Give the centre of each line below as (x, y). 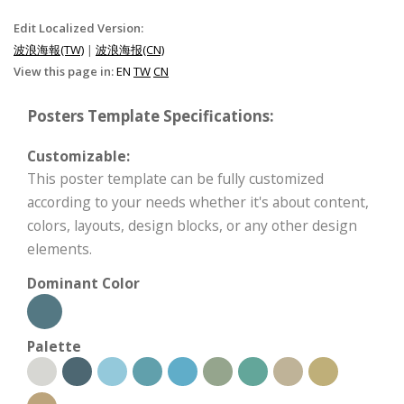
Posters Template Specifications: (151, 115)
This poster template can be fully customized (175, 178)
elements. (60, 248)
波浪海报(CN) (130, 49)
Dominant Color (83, 283)
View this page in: (65, 71)
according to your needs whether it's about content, (198, 202)
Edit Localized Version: (78, 28)
